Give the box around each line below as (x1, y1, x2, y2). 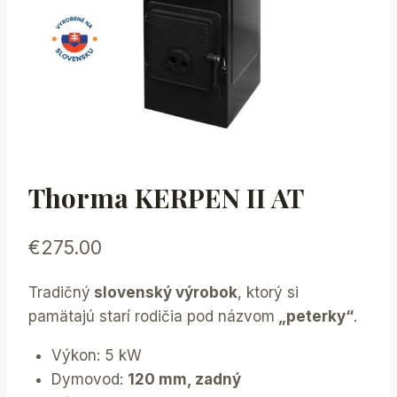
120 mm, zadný (127, 370, 241, 389)
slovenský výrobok (90, 284, 237, 302)
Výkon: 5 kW (51, 346, 142, 365)
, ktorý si (237, 284, 299, 302)
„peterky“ (275, 307, 354, 326)
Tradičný (28, 284, 90, 302)
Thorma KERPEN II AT (28, 179, 304, 215)
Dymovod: (51, 370, 128, 389)
